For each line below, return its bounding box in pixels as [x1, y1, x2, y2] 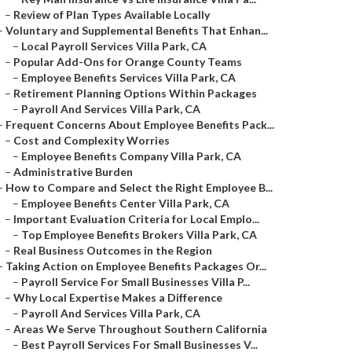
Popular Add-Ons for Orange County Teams [13, 55, 242, 68]
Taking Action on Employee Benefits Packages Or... [5, 259, 266, 273]
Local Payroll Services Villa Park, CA [21, 39, 207, 53]
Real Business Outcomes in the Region [13, 244, 212, 257]
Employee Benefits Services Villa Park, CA [21, 71, 236, 84]
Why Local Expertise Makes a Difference [13, 291, 222, 304]
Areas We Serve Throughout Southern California [13, 322, 267, 335]
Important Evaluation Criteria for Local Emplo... [13, 212, 259, 225]
